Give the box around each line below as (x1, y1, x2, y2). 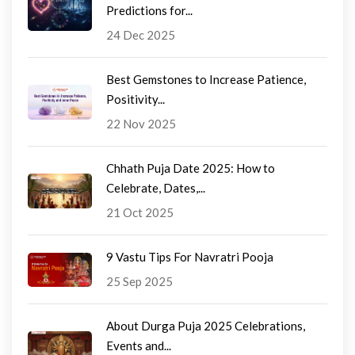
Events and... (106, 338, 171, 353)
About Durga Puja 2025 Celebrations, (106, 319, 305, 334)
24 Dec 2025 (106, 28, 175, 43)
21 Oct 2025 (106, 205, 174, 220)
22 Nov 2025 (106, 116, 176, 132)
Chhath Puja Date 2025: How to (106, 161, 275, 176)
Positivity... (106, 92, 165, 107)
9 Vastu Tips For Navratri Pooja (106, 250, 273, 265)
